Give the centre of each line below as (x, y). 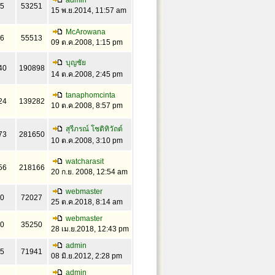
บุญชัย (76, 63)
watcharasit (84, 161)
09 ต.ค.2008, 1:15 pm (87, 42)
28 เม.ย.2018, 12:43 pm (90, 229)
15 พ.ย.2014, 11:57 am (88, 10)
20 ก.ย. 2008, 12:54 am (89, 172)
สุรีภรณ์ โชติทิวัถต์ (94, 129)
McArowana (85, 32)
